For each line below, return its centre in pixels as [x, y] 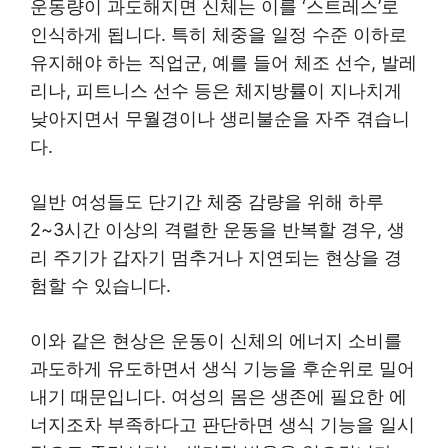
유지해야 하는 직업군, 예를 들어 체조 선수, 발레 [223, 63]
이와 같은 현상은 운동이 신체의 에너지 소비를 [216, 341]
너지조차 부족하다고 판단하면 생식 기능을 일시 [222, 425]
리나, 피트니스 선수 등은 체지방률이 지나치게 [216, 91]
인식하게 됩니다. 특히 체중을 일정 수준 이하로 [218, 35]
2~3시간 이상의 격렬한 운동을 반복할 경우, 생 [217, 230]
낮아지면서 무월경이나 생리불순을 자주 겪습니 [220, 119]
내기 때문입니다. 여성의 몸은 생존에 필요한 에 [218, 397]
